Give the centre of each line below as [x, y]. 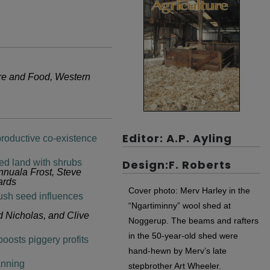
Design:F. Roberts [177, 165]
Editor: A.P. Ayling [177, 138]
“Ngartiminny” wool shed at [180, 205]
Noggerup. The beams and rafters [193, 220]
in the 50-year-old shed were [183, 235]
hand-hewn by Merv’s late [177, 250]
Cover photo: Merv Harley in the [189, 190]
